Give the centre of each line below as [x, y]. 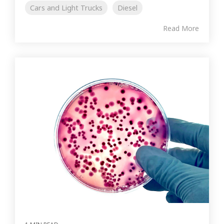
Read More [181, 28]
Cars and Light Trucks [66, 7]
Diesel [127, 7]
